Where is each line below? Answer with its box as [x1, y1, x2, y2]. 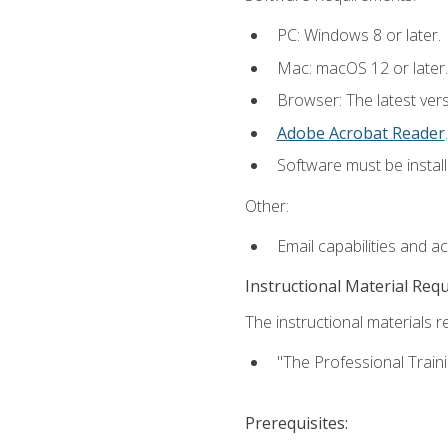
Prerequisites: [244, 411, 348, 434]
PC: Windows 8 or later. [276, 24, 441, 47]
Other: [244, 194, 289, 217]
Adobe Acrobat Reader [276, 121, 445, 144]
